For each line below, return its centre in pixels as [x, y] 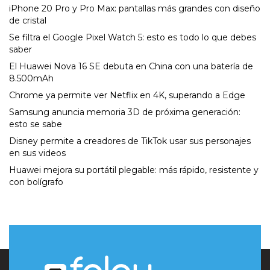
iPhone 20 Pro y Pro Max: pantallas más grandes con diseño [135, 9]
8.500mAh [31, 79]
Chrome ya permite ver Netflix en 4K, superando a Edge [127, 96]
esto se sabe [36, 124]
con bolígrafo [36, 182]
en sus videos [37, 153]
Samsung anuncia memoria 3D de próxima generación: [125, 112]
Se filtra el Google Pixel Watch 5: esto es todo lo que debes [133, 38]
